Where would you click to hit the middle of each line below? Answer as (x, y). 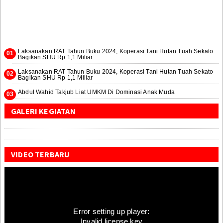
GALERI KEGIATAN (43, 111)
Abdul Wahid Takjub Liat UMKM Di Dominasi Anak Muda (96, 92)
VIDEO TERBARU (41, 154)
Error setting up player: (111, 211)
